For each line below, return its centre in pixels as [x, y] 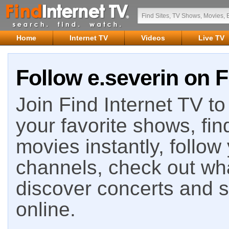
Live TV [211, 38]
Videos [153, 38]
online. [46, 209]
